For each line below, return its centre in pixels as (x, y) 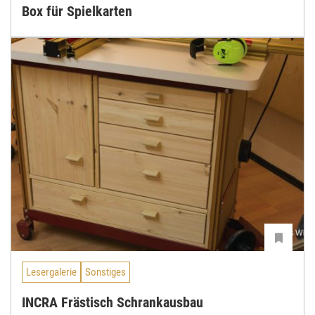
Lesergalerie (51, 272)
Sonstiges (105, 272)
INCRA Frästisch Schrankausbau (112, 302)
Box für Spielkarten (77, 11)
